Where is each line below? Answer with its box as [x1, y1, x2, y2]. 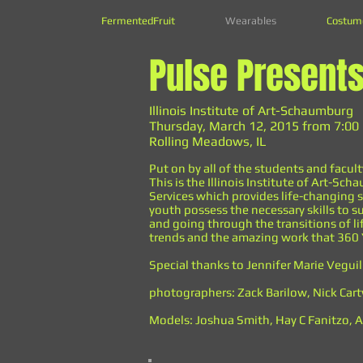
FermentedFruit [101, 15, 175, 27]
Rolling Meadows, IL [149, 134, 266, 149]
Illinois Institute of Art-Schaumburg [149, 103, 353, 118]
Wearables [225, 15, 276, 27]
